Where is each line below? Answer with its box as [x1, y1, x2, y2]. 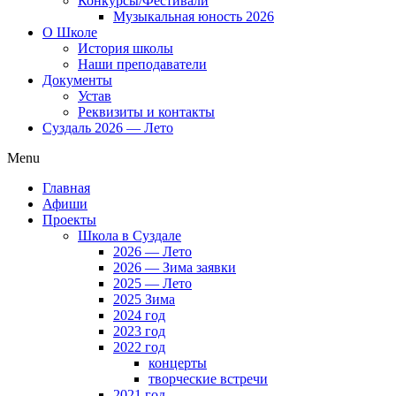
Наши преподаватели [78, 57, 207, 72]
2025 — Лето [113, 276, 192, 291]
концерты [148, 355, 207, 370]
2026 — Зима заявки [113, 260, 236, 275]
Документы [42, 72, 112, 88]
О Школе [42, 25, 97, 40]
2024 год [113, 308, 165, 323]
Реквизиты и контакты [78, 104, 215, 119]
